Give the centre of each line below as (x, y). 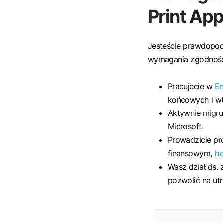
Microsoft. (185, 126)
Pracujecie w (191, 86)
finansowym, (191, 153)
